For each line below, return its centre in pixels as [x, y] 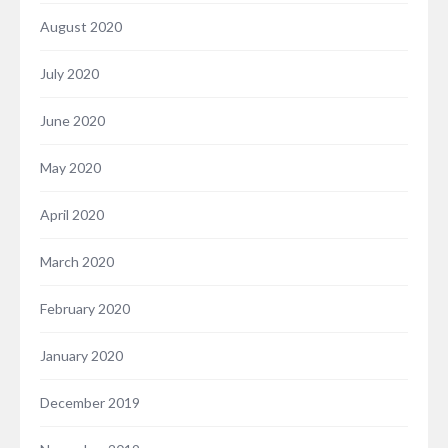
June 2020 [72, 121]
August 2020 [81, 27]
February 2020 [85, 309]
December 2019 [90, 403]
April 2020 [72, 215]
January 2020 [81, 356]
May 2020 [70, 168]
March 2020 [77, 262]
